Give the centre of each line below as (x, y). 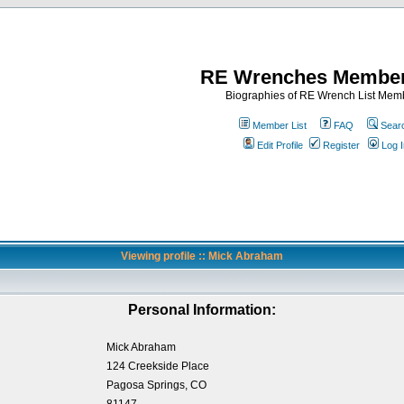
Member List (280, 125)
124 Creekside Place (157, 366)
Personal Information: (202, 310)
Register (341, 145)
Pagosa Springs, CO (156, 385)
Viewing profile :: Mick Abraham (202, 256)
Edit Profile (280, 145)
